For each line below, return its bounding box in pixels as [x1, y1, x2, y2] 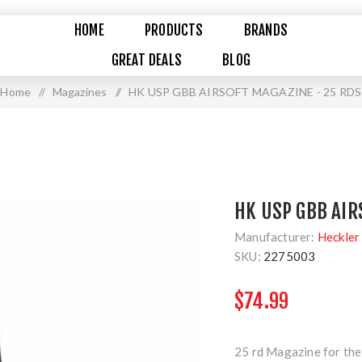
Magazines [52, 85, 107, 99]
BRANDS [243, 22, 288, 39]
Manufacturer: [234, 229, 315, 244]
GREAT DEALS [111, 52, 183, 69]
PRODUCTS [145, 22, 204, 39]
